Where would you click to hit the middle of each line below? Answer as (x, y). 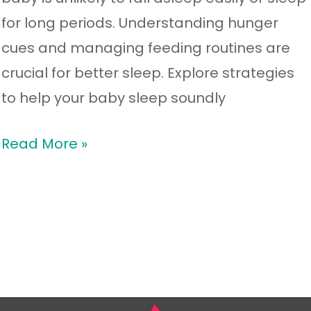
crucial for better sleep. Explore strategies (148, 73)
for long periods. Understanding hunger (140, 23)
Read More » (45, 144)
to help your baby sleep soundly (114, 98)
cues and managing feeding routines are (146, 48)
